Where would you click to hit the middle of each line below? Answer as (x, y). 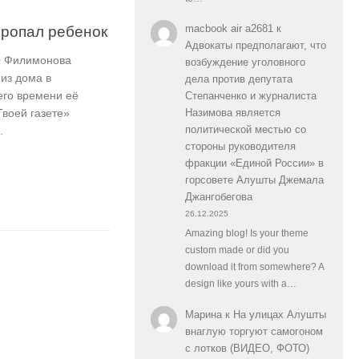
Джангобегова (218, 197)
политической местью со (245, 130)
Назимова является (232, 113)
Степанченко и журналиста (250, 96)
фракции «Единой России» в (254, 163)
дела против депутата (238, 79)
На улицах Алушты (279, 314)
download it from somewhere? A (254, 267)
